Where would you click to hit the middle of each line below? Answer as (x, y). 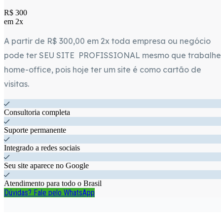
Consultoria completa (37, 112)
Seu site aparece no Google (46, 165)
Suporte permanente (35, 130)
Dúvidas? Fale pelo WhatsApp (49, 192)
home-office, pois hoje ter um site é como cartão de (103, 69)
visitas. (17, 84)
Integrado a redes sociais (42, 147)
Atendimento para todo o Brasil (53, 183)
